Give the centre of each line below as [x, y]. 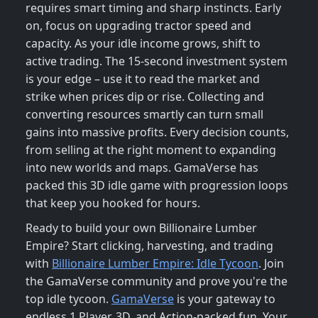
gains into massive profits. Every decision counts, [157, 132]
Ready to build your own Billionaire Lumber [141, 228]
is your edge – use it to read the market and [143, 79]
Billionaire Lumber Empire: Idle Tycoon [155, 264]
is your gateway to [225, 299]
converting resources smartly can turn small [144, 115]
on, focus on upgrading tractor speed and [138, 26]
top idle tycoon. [68, 299]
